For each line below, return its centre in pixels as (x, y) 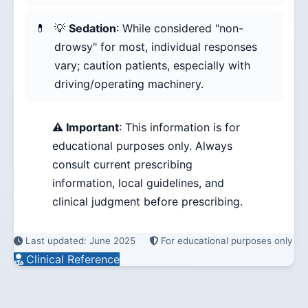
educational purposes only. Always (142, 146)
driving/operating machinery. (129, 84)
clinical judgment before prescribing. (147, 202)
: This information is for (179, 128)
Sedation (92, 29)
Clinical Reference (73, 260)
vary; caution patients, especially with (152, 66)
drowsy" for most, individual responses (156, 47)
